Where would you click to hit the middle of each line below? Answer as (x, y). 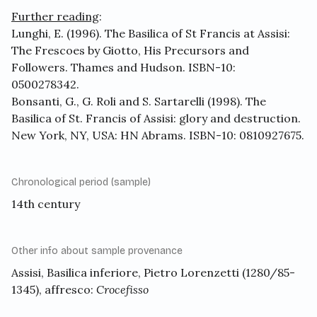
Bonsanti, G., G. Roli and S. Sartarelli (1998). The (139, 102)
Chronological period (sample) (81, 183)
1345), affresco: (54, 290)
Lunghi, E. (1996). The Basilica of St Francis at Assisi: (151, 34)
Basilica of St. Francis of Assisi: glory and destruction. (156, 119)
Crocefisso (122, 290)
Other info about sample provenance (97, 251)
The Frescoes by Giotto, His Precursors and (130, 51)
